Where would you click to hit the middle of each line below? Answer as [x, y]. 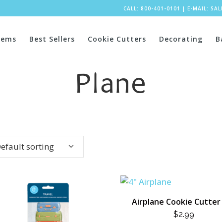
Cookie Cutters [117, 39]
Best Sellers [52, 39]
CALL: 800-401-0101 [152, 8]
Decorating [181, 39]
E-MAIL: [199, 8]
